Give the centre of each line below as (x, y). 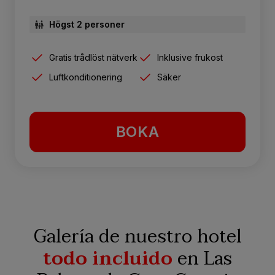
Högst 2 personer (87, 25)
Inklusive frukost (190, 58)
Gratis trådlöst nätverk (93, 58)
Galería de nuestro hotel (137, 237)
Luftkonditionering (86, 77)
